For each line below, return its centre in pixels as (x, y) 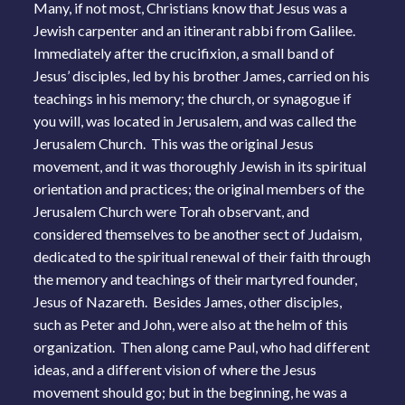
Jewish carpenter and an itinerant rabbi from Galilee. (196, 30)
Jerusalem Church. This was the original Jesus (174, 143)
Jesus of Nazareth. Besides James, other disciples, (188, 301)
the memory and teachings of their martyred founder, (196, 278)
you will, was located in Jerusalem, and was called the (195, 120)
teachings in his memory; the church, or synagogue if (193, 98)
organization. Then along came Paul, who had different (202, 346)
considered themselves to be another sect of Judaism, (198, 233)
